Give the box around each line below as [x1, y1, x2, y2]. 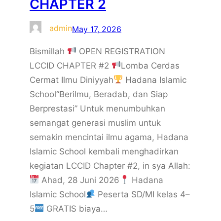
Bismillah [30, 46, 67, 56]
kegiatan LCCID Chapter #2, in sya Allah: [30, 160, 190, 171]
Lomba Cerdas [121, 60, 180, 71]
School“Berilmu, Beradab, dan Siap [30, 89, 168, 99]
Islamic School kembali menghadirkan [30, 146, 179, 156]
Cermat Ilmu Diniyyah [30, 74, 113, 85]
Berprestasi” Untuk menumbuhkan [30, 103, 165, 113]
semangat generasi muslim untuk [30, 117, 161, 128]
